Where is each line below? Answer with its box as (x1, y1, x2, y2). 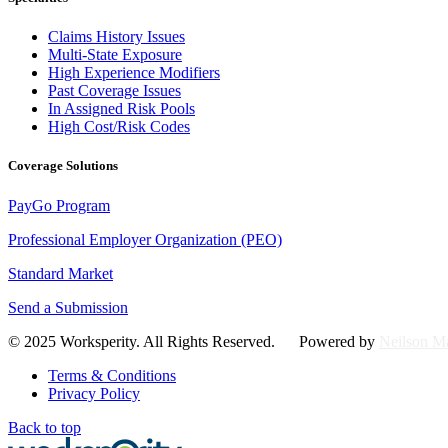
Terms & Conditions (48, 366, 176, 384)
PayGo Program (8, 196, 110, 214)
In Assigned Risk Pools (48, 100, 195, 118)
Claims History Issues (48, 28, 185, 46)
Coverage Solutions (8, 158, 118, 174)
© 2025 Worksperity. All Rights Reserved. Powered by (8, 332, 379, 350)
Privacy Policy (48, 384, 140, 402)
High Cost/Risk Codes (48, 118, 190, 136)
